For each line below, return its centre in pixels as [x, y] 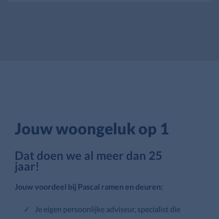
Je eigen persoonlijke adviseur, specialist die [108, 209]
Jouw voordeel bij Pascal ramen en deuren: [89, 186]
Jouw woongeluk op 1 [92, 128]
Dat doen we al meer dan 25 [88, 155]
